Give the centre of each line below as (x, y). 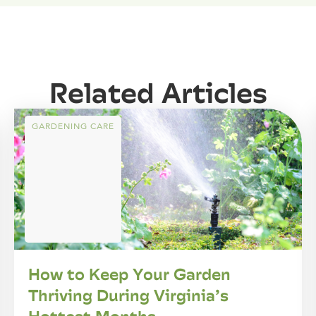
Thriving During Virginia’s (128, 296)
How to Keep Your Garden (129, 274)
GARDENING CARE (73, 127)
